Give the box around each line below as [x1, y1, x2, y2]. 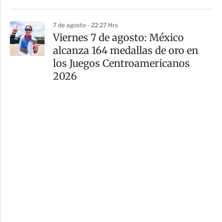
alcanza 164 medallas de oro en [53, 44, 198, 57]
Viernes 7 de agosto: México [53, 31, 184, 44]
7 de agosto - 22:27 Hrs [53, 21, 118, 29]
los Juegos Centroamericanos [53, 57, 190, 70]
